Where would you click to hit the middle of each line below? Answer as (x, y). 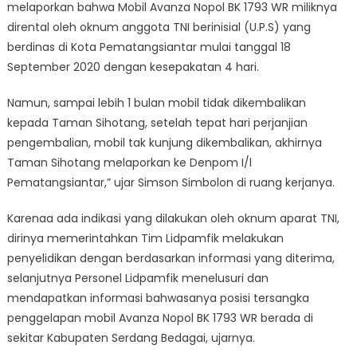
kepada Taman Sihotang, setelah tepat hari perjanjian (157, 122)
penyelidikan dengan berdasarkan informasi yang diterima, (171, 258)
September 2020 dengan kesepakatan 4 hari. (133, 67)
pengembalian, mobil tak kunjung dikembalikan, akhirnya (164, 142)
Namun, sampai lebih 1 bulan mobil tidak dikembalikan (156, 102)
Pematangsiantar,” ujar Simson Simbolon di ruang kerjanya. (171, 182)
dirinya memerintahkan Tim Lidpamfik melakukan (145, 238)
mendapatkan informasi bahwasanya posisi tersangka (158, 298)
